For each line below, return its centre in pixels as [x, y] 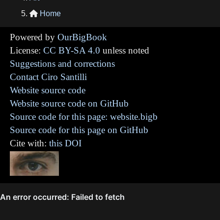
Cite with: [29, 143]
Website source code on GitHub [69, 103]
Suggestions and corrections [62, 63]
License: [27, 50]
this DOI [65, 143]
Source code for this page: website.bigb [84, 116]
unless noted [125, 50]
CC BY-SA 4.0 [72, 50]
